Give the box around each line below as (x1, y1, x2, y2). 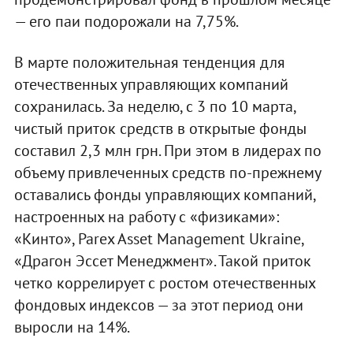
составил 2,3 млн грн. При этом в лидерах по (13, 139, 321, 161)
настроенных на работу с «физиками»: (13, 206, 279, 227)
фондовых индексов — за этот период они (13, 294, 303, 315)
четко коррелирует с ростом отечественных (13, 272, 315, 293)
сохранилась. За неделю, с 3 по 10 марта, (13, 95, 295, 117)
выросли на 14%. (13, 316, 130, 337)
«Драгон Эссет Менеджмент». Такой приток (13, 250, 311, 271)
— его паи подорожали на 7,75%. (13, 10, 239, 32)
